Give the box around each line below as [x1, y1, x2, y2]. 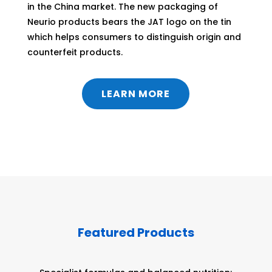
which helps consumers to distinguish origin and [27, 31, 241, 44]
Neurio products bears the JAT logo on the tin [27, 16, 231, 29]
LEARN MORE [101, 87, 171, 101]
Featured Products [77, 224, 194, 242]
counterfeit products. [27, 46, 123, 59]
